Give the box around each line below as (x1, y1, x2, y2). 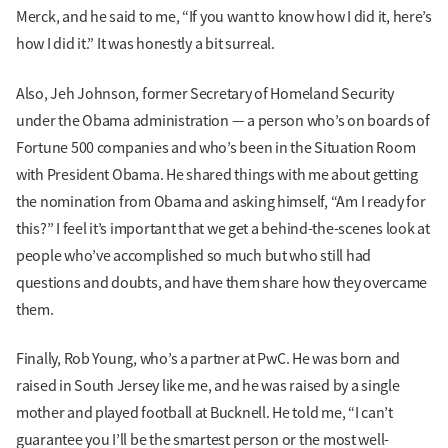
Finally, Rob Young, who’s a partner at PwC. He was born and (16, 349, 401, 370)
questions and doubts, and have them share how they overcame (16, 272, 428, 293)
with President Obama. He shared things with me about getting (16, 164, 418, 185)
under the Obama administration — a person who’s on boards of (16, 110, 430, 131)
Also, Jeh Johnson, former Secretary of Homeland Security (16, 83, 394, 104)
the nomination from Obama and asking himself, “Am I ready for (16, 191, 426, 212)
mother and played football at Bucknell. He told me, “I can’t (16, 403, 393, 424)
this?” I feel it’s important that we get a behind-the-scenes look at (16, 218, 430, 239)
